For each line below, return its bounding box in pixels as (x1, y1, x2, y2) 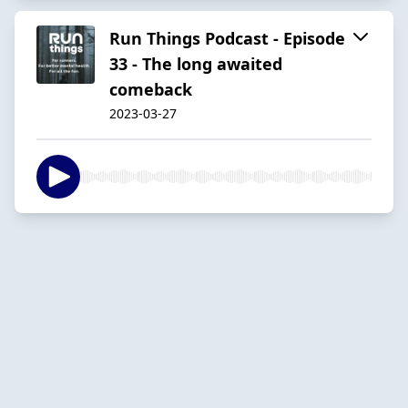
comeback (109, 77, 192, 100)
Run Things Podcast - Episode (109, 26, 345, 49)
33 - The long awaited (109, 52, 282, 75)
